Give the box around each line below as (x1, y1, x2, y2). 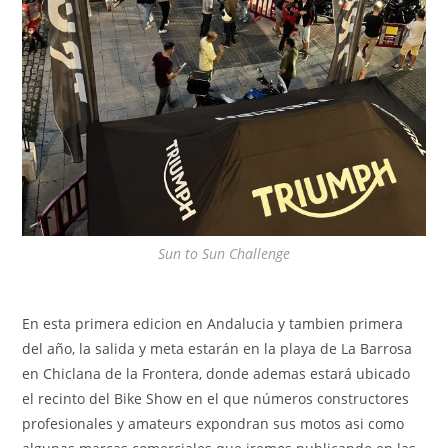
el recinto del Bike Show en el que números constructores (22, 388, 410, 408)
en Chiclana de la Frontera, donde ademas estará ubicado (22, 363, 411, 383)
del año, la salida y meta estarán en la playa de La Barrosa (22, 338, 413, 358)
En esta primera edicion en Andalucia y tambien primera (22, 313, 404, 333)
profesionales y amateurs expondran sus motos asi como (22, 413, 405, 433)
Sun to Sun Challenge (158, 243, 290, 263)
